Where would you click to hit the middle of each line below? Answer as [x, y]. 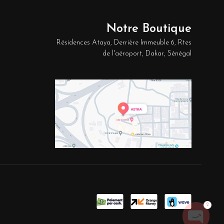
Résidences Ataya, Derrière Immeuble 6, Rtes [124, 43]
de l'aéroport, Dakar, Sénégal [147, 54]
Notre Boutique [149, 29]
